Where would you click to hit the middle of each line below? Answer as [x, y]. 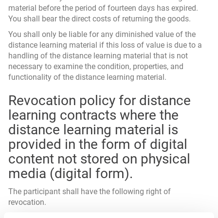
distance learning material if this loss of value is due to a [105, 45]
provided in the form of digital [98, 144]
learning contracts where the [93, 115]
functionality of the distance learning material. [87, 77]
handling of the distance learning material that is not [98, 56]
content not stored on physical [99, 159]
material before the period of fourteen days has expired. [103, 8]
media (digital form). [71, 173]
